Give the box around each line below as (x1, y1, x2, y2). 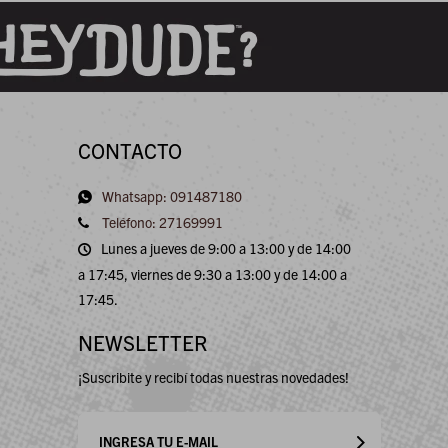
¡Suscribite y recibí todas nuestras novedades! (78, 367, 350, 386)
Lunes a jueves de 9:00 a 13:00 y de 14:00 (101, 238, 352, 257)
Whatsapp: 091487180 (102, 186, 243, 205)
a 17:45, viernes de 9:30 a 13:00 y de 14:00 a (78, 264, 348, 283)
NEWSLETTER (78, 328, 209, 355)
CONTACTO (78, 136, 183, 163)
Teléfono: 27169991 (99, 212, 224, 231)
